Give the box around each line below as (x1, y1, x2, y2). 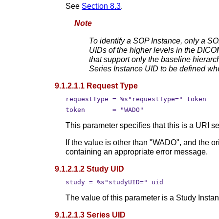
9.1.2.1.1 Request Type (55, 81, 138, 90)
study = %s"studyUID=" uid (66, 178, 164, 186)
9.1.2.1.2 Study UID (55, 165, 125, 174)
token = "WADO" (66, 106, 144, 114)
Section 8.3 (82, 1, 121, 10)
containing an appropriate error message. (66, 148, 208, 156)
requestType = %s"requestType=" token (66, 95, 207, 103)
